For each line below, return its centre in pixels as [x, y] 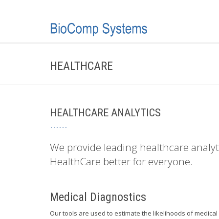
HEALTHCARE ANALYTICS [105, 113]
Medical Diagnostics [98, 197]
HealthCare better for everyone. [121, 161]
